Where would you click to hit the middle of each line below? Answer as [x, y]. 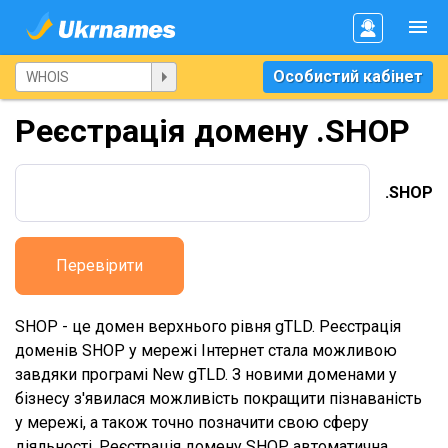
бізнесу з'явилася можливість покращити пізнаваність [218, 398]
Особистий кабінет [348, 76]
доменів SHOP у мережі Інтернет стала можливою [206, 350]
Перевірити [99, 265]
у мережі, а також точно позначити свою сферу [192, 422]
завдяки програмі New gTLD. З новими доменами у [206, 374]
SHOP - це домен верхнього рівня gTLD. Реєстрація [208, 326]
